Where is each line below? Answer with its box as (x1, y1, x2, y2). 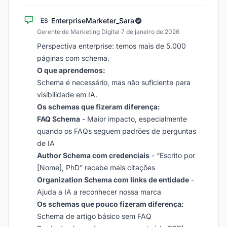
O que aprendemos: (37, 66, 105, 74)
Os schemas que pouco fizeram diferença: (37, 200, 184, 208)
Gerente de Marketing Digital (37, 28, 120, 35)
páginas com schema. (37, 54, 109, 62)
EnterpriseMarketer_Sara (51, 16, 134, 25)
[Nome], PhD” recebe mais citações (37, 163, 155, 172)
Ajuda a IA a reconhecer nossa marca (37, 187, 161, 196)
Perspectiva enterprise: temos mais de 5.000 (37, 42, 186, 50)
